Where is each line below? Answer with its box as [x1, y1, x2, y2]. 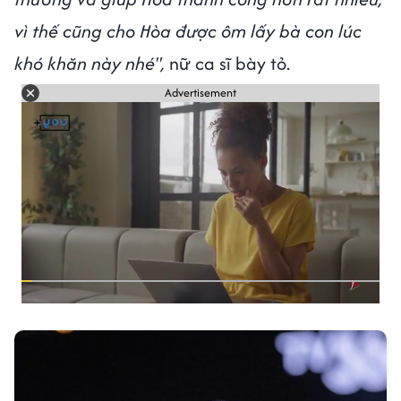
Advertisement [165, 84, 236, 102]
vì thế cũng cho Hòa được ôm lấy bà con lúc [14, 17, 362, 44]
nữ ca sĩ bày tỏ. [165, 49, 294, 76]
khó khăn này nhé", [14, 49, 165, 76]
